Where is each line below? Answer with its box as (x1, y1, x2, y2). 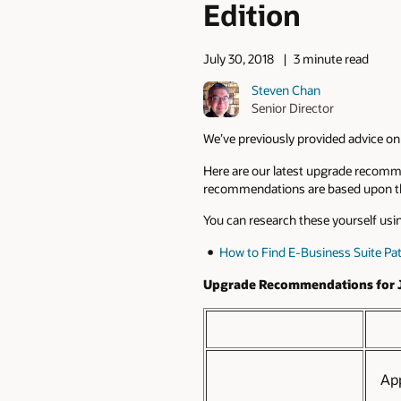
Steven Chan (252, 81, 321, 98)
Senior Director (252, 98, 335, 116)
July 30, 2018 (203, 50, 274, 68)
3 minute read (294, 50, 370, 68)
